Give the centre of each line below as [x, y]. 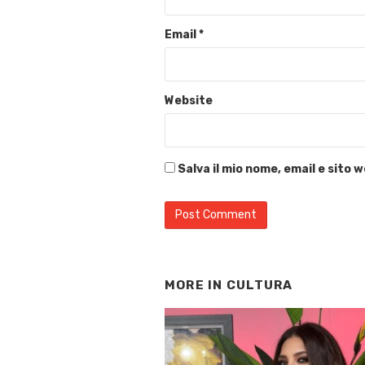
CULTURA [259, 285]
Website [189, 100]
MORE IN [196, 285]
